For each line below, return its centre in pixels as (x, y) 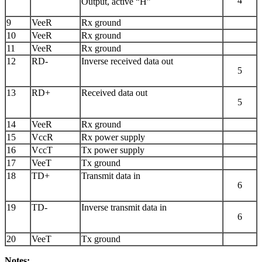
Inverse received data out (127, 61)
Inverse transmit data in (124, 208)
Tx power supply (113, 150)
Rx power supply (113, 137)
